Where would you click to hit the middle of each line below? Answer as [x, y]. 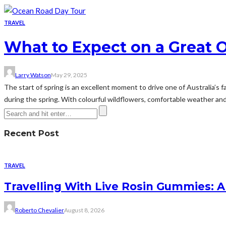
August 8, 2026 [84, 210]
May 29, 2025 [69, 75]
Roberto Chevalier [40, 210]
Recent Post [32, 133]
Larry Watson [33, 75]
